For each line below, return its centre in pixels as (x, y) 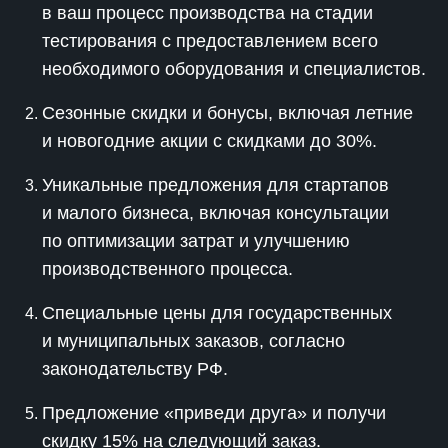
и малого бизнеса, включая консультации (215, 213)
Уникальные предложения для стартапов (215, 185)
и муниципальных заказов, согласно (193, 341)
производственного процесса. (167, 269)
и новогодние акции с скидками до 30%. (209, 141)
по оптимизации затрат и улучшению (196, 241)
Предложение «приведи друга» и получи (214, 413)
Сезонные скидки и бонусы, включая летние (227, 113)
